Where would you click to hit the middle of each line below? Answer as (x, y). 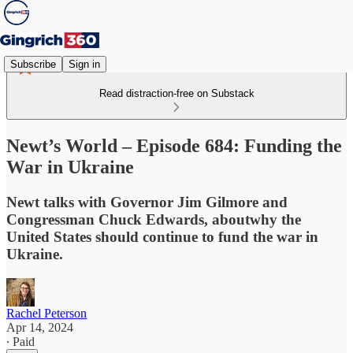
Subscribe (33, 64)
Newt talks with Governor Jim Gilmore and (147, 202)
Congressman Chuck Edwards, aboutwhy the (154, 219)
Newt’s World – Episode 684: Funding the (174, 145)
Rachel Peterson (46, 313)
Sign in (84, 64)
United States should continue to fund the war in (162, 236)
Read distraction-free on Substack (176, 93)
